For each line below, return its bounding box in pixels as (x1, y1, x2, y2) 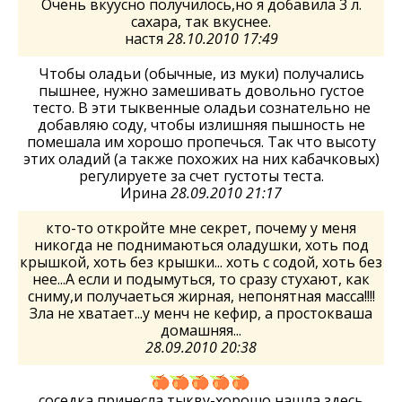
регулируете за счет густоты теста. (78, 165, 324, 186)
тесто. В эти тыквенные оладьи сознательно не (31, 97, 371, 118)
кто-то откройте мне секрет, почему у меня (46, 217, 356, 238)
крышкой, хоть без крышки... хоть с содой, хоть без (20, 251, 382, 272)
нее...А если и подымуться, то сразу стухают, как (32, 268, 370, 289)
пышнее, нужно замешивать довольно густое (38, 80, 364, 100)
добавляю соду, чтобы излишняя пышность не (37, 114, 365, 135)
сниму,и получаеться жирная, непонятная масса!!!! (27, 285, 375, 306)
